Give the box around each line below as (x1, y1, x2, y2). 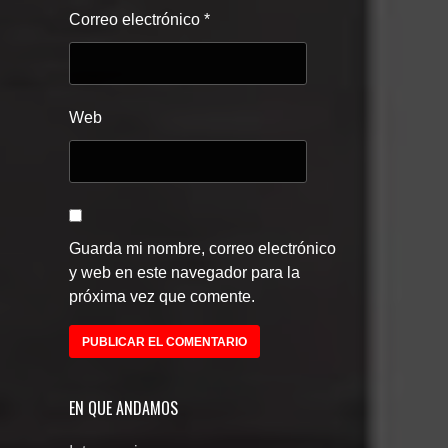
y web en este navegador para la (69, 263, 300, 281)
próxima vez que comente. (69, 287, 255, 305)
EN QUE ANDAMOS (69, 395, 178, 420)
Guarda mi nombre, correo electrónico (69, 239, 336, 257)
